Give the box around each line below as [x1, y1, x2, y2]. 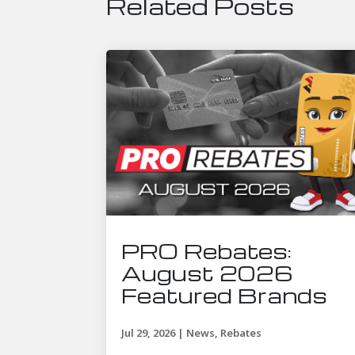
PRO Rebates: [121, 237, 292, 265]
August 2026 [121, 259, 293, 287]
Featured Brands [121, 281, 328, 309]
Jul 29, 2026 [121, 326, 176, 341]
